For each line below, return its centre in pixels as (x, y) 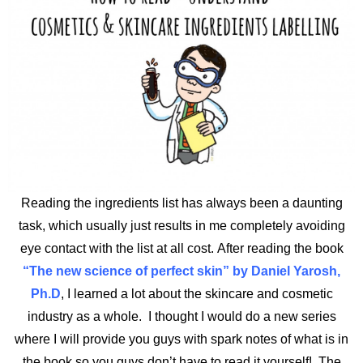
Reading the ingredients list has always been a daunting (181, 203)
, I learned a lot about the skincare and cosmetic (196, 293)
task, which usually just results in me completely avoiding (181, 225)
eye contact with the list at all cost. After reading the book (181, 248)
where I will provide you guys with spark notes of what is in (181, 339)
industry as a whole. (88, 316)
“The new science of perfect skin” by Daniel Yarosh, (181, 271)
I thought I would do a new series (242, 316)
